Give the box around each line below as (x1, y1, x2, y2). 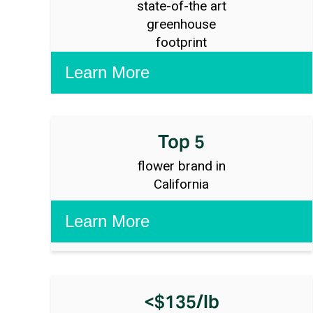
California (154, 175, 210, 192)
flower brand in (137, 157, 226, 174)
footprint (156, 34, 208, 50)
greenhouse (147, 15, 217, 32)
